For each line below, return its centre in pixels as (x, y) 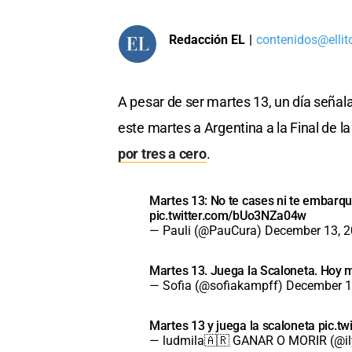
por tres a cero (162, 154)
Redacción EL (207, 39)
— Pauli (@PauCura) (207, 231)
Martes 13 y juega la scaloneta (234, 326)
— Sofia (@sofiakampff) (218, 286)
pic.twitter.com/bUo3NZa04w (228, 216)
